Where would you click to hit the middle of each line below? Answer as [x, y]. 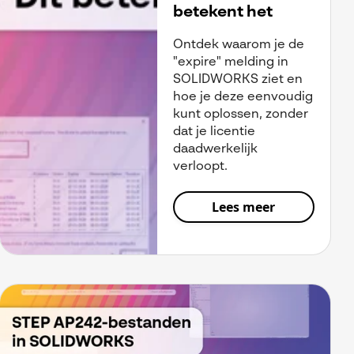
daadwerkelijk [215, 149]
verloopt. [200, 167]
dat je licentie [214, 132]
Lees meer [244, 207]
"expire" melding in [230, 62]
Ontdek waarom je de [238, 45]
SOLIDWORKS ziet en [237, 80]
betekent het [222, 13]
